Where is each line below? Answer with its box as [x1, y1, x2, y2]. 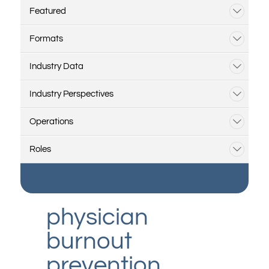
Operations [29, 117, 73, 127]
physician [46, 204, 148, 229]
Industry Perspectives [29, 89, 113, 99]
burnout [46, 228, 132, 253]
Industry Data [29, 62, 83, 71]
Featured [29, 7, 66, 16]
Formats [29, 34, 63, 44]
